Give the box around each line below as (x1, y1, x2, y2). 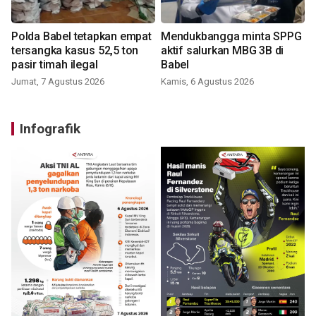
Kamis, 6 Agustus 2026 (161, 76, 254, 87)
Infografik (20, 121, 80, 138)
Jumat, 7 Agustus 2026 (11, 76, 104, 87)
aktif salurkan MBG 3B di (161, 44, 284, 58)
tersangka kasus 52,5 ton (11, 44, 139, 58)
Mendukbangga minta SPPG (161, 30, 302, 44)
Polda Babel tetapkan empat (11, 30, 152, 44)
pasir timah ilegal (11, 58, 98, 72)
